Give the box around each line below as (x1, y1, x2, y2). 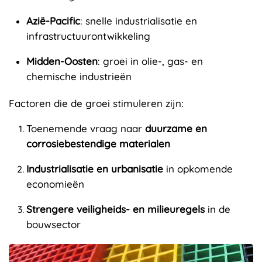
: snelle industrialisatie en (80, 15, 197, 27)
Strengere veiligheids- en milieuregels (26, 203, 205, 215)
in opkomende (163, 163, 233, 175)
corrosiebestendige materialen (26, 137, 170, 150)
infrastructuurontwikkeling (26, 30, 150, 42)
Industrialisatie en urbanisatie (26, 163, 163, 175)
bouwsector (26, 218, 81, 230)
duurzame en (145, 122, 207, 135)
